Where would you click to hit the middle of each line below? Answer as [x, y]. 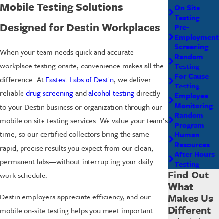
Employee [191, 95]
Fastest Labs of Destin [80, 79]
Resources [192, 144]
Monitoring [193, 105]
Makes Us [190, 198]
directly [147, 93]
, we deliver [132, 79]
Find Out [188, 174]
